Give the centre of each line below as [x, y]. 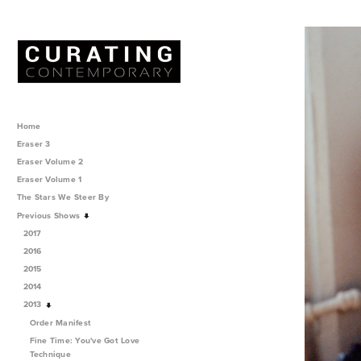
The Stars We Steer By [64, 197]
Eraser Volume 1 [49, 180]
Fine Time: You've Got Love [85, 340]
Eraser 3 [33, 143]
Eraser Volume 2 [50, 161]
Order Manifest [62, 322]
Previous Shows [50, 215]
